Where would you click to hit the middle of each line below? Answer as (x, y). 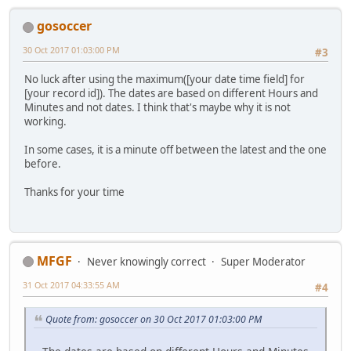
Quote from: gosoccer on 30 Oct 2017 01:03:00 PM (154, 319)
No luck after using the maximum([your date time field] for (165, 80)
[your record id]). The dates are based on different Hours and (171, 94)
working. (45, 122)
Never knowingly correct (147, 261)
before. (43, 164)
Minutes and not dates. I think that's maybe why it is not (157, 108)
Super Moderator (263, 261)
